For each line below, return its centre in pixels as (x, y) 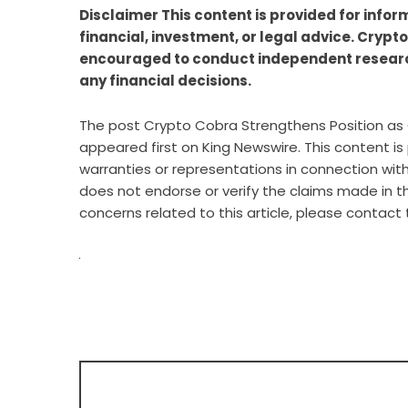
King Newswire (250, 147)
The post (112, 125)
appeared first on (141, 147)
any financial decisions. (165, 81)
